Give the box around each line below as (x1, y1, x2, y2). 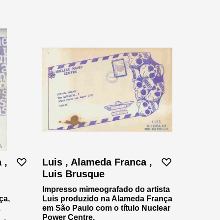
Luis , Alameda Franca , (42, 156, 152, 167)
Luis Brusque (42, 168, 105, 179)
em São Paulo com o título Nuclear (42, 203, 170, 212)
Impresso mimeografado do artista (42, 185, 170, 193)
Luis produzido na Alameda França (42, 194, 172, 203)
